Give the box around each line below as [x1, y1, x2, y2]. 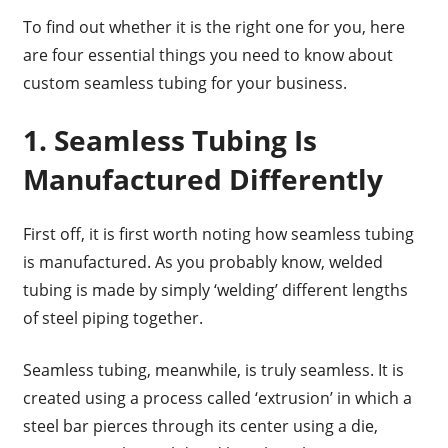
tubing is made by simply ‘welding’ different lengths [22, 278, 408, 301]
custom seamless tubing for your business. [22, 71, 351, 94]
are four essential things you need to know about [22, 43, 393, 66]
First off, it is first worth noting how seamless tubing [22, 222, 414, 245]
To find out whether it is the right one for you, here [22, 15, 405, 38]
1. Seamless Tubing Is [22, 120, 317, 159]
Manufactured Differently [22, 159, 383, 198]
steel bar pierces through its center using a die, [22, 414, 378, 437]
